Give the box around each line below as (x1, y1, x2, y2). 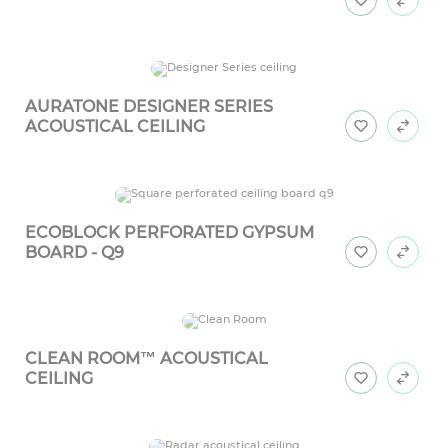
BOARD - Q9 (25, 243, 124, 263)
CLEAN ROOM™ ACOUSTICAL (25, 349, 268, 369)
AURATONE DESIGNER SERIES (25, 97, 273, 117)
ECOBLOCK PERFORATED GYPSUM (25, 223, 314, 243)
